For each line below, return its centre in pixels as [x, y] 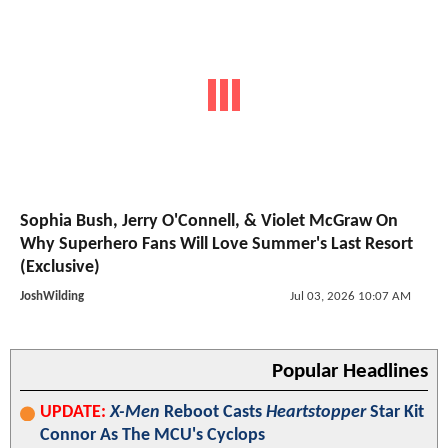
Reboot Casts [213, 413]
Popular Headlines [350, 372]
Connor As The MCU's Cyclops [152, 436]
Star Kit [395, 413]
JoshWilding [52, 297]
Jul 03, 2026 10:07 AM [350, 297]
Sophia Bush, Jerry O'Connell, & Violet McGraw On [209, 222]
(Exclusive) [60, 268]
